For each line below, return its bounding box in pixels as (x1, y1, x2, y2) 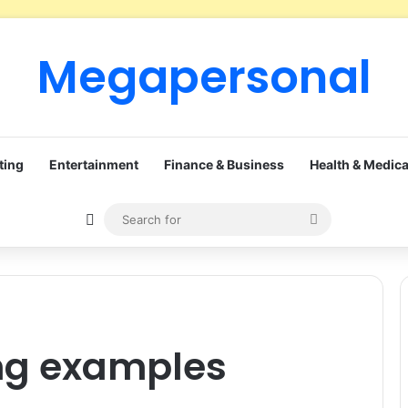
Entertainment (49, 157, 138, 172)
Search (316, 209, 364, 227)
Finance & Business (164, 157, 284, 172)
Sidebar (94, 209, 147, 228)
